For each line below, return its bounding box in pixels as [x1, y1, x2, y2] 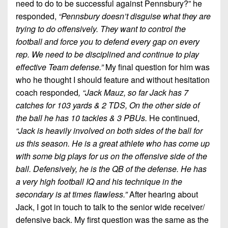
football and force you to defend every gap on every [16, 36, 199, 48]
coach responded [16, 87, 78, 99]
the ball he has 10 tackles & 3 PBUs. [16, 112, 149, 124]
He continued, [149, 112, 199, 124]
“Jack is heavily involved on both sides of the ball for [16, 125, 203, 137]
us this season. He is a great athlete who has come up [16, 137, 210, 150]
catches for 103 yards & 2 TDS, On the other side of [16, 99, 199, 111]
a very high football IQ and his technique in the [16, 176, 182, 188]
